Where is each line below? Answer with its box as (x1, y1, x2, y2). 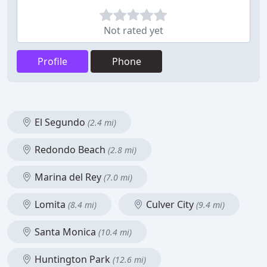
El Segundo (32, 116, 88, 129)
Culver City (144, 198, 196, 211)
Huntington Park (32, 253, 113, 266)
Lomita (32, 198, 68, 211)
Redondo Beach (32, 143, 108, 156)
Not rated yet (104, 24, 163, 37)
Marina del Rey (32, 170, 104, 184)
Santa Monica (32, 225, 98, 238)
